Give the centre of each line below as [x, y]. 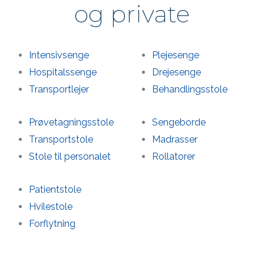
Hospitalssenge [62, 72]
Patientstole [55, 189]
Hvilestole [50, 207]
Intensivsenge [59, 55]
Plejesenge [176, 55]
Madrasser [175, 139]
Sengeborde [179, 122]
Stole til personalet [70, 156]
